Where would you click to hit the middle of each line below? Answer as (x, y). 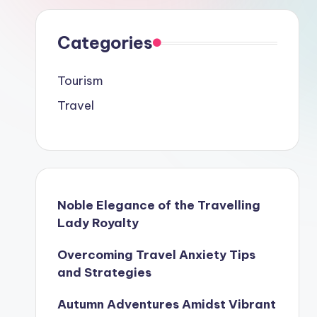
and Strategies (104, 272)
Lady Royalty (98, 223)
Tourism (80, 81)
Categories (105, 42)
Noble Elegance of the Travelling (159, 205)
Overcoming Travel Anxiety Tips (156, 255)
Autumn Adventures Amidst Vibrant (167, 304)
